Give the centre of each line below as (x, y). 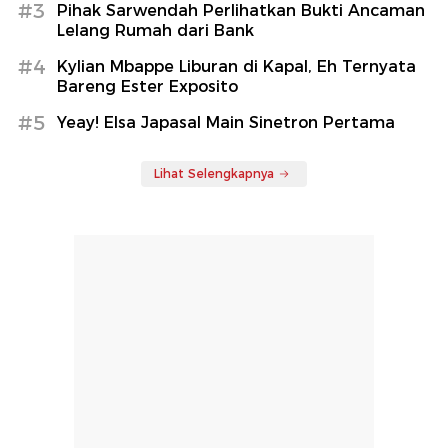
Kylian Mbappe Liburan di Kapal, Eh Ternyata (236, 66)
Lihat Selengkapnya (214, 173)
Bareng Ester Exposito (147, 86)
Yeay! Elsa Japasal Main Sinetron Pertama (226, 122)
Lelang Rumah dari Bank (155, 30)
